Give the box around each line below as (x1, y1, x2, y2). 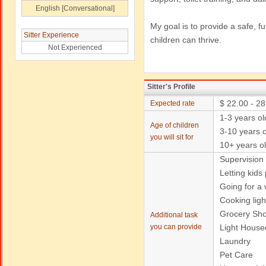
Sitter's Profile (147, 83, 195, 91)
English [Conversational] (35, 4, 115, 12)
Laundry (220, 236, 251, 246)
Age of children (150, 121, 199, 129)
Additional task (150, 211, 198, 219)
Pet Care (220, 250, 253, 259)
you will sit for (150, 133, 194, 141)
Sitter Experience (24, 31, 79, 39)
